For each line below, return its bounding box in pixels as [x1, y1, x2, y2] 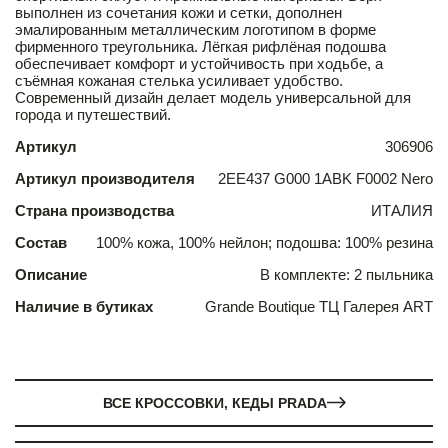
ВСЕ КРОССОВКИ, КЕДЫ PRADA [102, 394, 327, 411]
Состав [15, 233, 67, 251]
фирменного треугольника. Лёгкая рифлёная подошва [15, 37, 386, 55]
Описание [15, 265, 87, 283]
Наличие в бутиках [15, 297, 153, 315]
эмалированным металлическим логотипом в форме [15, 20, 376, 38]
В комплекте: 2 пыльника [260, 265, 433, 283]
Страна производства [15, 201, 174, 219]
